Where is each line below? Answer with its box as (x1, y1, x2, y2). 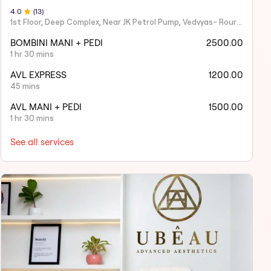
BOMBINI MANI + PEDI (10, 37, 103, 49)
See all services (10, 136, 74, 148)
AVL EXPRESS (10, 69, 67, 81)
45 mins (10, 81, 40, 91)
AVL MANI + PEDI (10, 101, 82, 113)
